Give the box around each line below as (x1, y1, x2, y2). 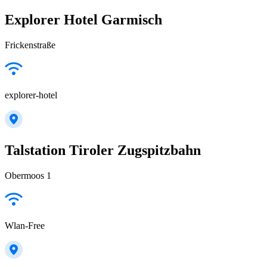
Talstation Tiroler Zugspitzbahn (5, 142, 201, 158)
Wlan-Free (5, 220, 45, 231)
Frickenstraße (5, 39, 55, 50)
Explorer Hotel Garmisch (5, 12, 162, 28)
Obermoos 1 (5, 170, 51, 181)
